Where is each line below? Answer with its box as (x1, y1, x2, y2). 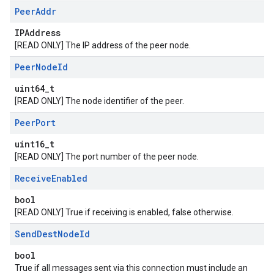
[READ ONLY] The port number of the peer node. (15, 152, 199, 161)
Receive (15, 172, 51, 184)
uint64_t (15, 83, 54, 94)
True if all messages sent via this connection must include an (15, 263, 248, 273)
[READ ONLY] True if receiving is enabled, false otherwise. (15, 207, 234, 217)
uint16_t (15, 138, 54, 150)
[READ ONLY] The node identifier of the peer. (15, 96, 184, 106)
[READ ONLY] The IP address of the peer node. (15, 40, 191, 50)
